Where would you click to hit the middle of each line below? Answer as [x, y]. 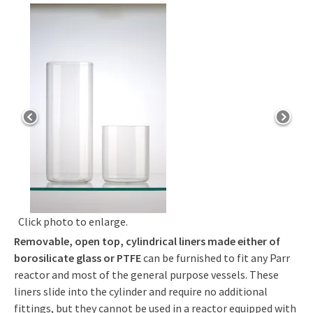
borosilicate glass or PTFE [78, 257]
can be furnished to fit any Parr [216, 257]
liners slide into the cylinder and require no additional [141, 291]
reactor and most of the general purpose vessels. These [146, 274]
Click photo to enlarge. [73, 221]
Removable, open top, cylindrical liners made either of [147, 241]
